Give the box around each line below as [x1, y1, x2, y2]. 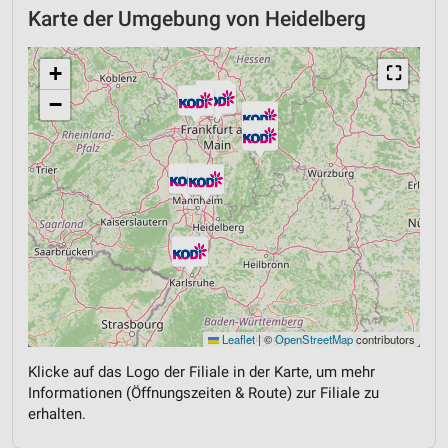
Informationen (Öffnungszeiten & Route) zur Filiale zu [28, 384, 379, 402]
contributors [353, 331, 415, 347]
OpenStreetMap [275, 331, 353, 347]
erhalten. [28, 405, 86, 423]
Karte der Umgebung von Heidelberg [28, 7, 366, 31]
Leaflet [219, 331, 255, 347]
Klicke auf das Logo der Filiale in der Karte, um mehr [28, 363, 375, 381]
